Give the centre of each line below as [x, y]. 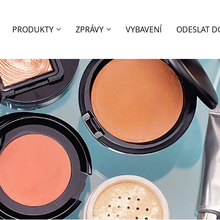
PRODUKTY [33, 29]
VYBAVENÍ [144, 29]
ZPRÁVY [90, 29]
